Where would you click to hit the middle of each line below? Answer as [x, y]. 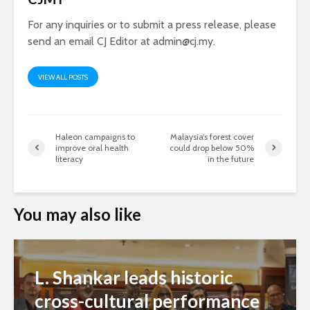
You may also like [77, 214]
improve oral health [92, 147]
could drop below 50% [212, 147]
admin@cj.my [183, 41]
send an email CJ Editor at [90, 41]
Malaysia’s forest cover [212, 136]
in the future [231, 158]
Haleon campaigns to [95, 136]
